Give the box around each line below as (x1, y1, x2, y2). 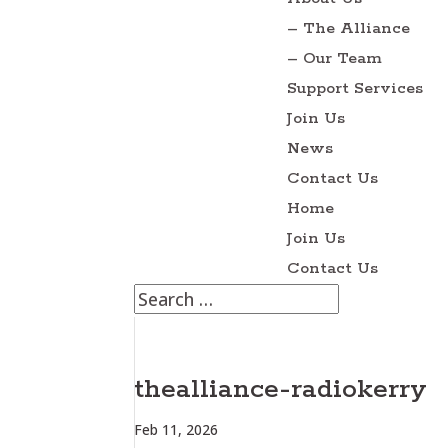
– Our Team (287, 48, 383, 69)
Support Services (287, 78, 424, 99)
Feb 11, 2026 (134, 420, 219, 439)
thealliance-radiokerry (134, 372, 428, 407)
